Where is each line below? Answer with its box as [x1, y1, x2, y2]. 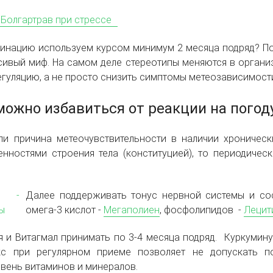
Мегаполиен [104, 204, 160, 216]
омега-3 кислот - [26, 204, 104, 216]
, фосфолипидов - [160, 204, 244, 216]
